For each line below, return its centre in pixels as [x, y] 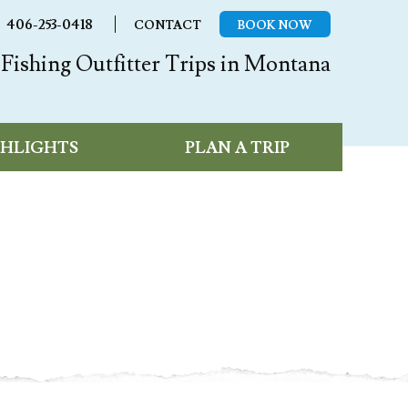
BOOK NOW [275, 25]
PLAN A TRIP [237, 148]
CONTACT [167, 25]
